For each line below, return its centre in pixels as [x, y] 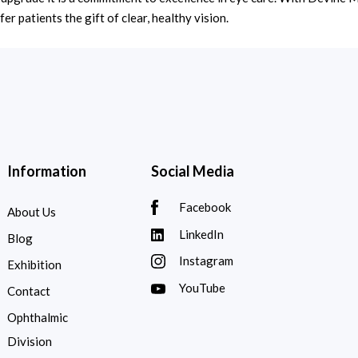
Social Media [193, 171]
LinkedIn [201, 234]
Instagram [206, 261]
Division [30, 341]
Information [47, 171]
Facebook [205, 207]
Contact [29, 291]
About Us [32, 212]
